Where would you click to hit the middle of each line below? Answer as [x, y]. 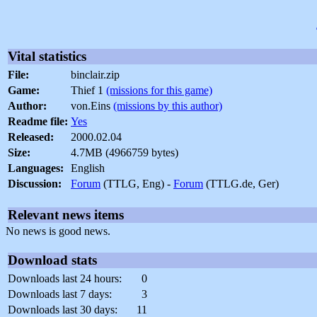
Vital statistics [47, 57]
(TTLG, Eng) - [137, 184]
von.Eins [92, 106]
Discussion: [35, 184]
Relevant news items [66, 215]
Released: [31, 137]
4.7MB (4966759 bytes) [125, 153]
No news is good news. [58, 231]
